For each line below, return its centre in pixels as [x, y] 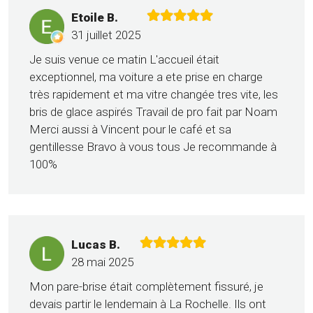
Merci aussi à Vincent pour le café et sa [130, 130]
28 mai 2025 [102, 262]
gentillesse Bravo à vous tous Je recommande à [153, 147]
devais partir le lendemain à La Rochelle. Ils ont [148, 304]
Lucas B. [96, 245]
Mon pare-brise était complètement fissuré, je [146, 287]
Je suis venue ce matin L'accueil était [124, 60]
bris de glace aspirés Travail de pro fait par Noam [153, 112]
